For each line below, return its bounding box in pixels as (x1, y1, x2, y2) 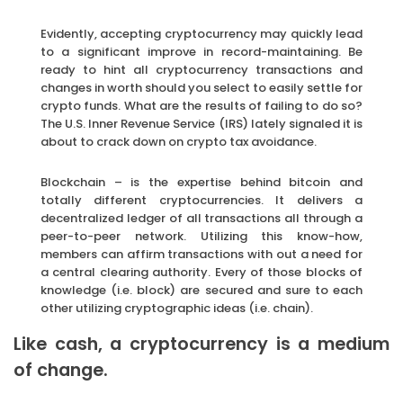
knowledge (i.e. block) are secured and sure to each (40, 282, 363, 300)
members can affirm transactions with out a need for (40, 246, 363, 264)
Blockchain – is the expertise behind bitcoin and (40, 174, 363, 192)
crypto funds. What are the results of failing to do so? (40, 97, 363, 115)
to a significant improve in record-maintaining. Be (40, 43, 363, 61)
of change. (13, 358, 108, 383)
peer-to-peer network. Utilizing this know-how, (40, 228, 363, 246)
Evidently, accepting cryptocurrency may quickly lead (40, 25, 363, 43)
